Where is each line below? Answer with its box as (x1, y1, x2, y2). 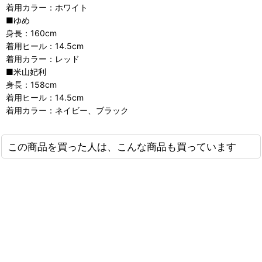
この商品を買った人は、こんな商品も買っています (8, 140, 236, 153)
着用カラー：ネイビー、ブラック (6, 105, 129, 116)
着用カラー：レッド (6, 54, 80, 64)
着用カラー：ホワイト (6, 2, 88, 13)
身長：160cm (6, 28, 57, 39)
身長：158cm (6, 80, 57, 90)
